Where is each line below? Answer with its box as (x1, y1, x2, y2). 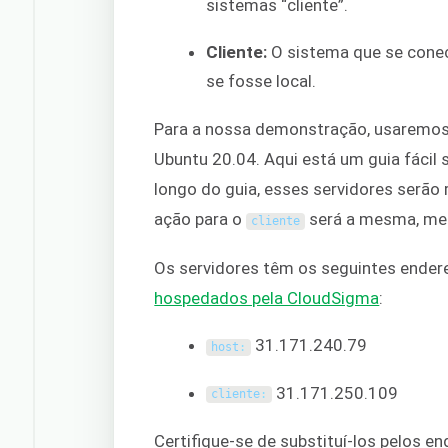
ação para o (154, 209, 247, 230)
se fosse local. (206, 71, 317, 92)
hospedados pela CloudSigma (154, 287, 380, 308)
